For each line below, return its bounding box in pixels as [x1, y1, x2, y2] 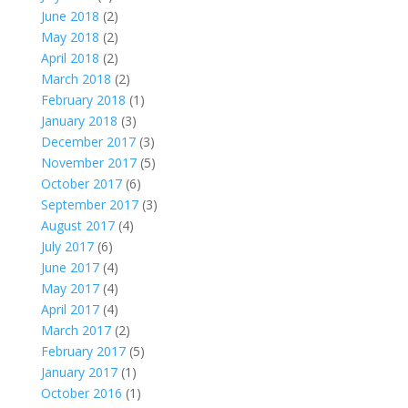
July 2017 [40, 238, 94, 255]
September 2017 [40, 196, 138, 213]
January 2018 [40, 112, 117, 129]
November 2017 [40, 154, 137, 171]
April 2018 [40, 49, 99, 66]
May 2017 [40, 280, 99, 297]
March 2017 [40, 321, 111, 339]
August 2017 [40, 217, 115, 234]
